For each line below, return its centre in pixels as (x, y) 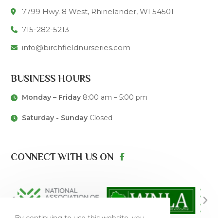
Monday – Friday (51, 97)
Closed (100, 118)
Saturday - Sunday (54, 118)
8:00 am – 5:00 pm (114, 97)
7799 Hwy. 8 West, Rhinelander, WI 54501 (98, 11)
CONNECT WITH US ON (62, 157)
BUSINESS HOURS (51, 78)
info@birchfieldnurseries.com (76, 47)
